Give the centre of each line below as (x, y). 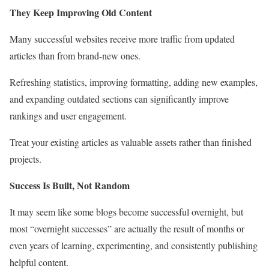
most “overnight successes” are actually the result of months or (127, 228)
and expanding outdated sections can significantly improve (119, 98)
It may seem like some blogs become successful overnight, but (126, 211)
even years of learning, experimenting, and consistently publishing (134, 245)
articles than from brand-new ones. (75, 55)
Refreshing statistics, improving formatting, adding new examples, (134, 82)
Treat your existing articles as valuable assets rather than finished (131, 142)
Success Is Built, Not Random (70, 185)
